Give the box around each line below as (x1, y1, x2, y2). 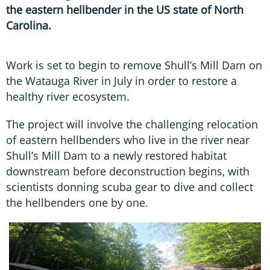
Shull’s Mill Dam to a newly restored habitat (6, 148, 227, 163)
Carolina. (6, 17, 51, 33)
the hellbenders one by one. (6, 195, 148, 210)
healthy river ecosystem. (6, 89, 130, 104)
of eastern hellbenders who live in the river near (6, 132, 250, 147)
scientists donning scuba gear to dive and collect (6, 179, 253, 194)
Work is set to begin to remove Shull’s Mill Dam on (6, 57, 262, 72)
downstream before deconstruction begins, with (6, 163, 250, 178)
